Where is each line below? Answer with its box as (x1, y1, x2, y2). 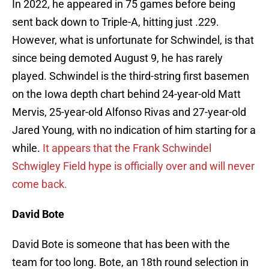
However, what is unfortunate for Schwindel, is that (12, 34, 254, 47)
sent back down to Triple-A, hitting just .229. (12, 16, 219, 29)
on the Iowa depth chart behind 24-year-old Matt (12, 88, 241, 101)
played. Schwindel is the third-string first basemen (12, 70, 249, 83)
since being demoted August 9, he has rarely (12, 52, 223, 65)
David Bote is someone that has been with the (12, 238, 230, 251)
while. (12, 142, 43, 155)
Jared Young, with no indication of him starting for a (12, 124, 256, 137)
